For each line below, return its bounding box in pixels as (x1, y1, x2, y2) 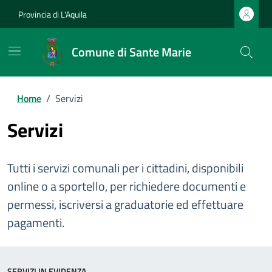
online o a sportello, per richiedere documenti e (7, 177, 246, 195)
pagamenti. (7, 213, 64, 232)
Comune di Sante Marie (72, 42, 191, 61)
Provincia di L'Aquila (18, 7, 87, 21)
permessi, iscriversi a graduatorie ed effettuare (7, 195, 243, 214)
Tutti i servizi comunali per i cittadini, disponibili (7, 158, 243, 177)
